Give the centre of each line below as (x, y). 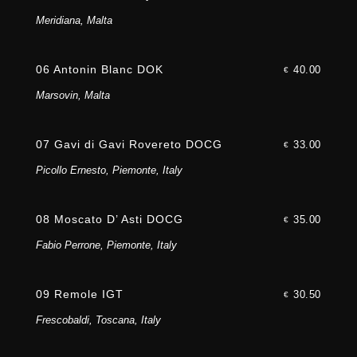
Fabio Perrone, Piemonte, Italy (106, 245)
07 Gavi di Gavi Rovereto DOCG (129, 145)
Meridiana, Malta (74, 21)
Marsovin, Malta (73, 96)
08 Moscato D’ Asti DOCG (109, 220)
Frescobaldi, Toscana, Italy (98, 320)
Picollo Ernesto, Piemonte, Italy (109, 171)
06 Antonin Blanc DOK (99, 70)
